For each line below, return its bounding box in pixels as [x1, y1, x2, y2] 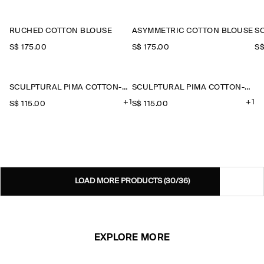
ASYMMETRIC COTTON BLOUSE [132, 27, 253, 35]
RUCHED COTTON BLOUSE [9, 27, 113, 35]
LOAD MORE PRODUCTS [74, 177, 164, 185]
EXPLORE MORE [94, 233, 170, 243]
